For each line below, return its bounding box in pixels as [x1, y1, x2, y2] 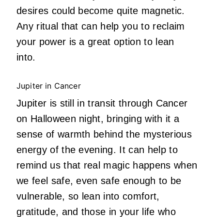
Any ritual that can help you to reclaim [16, 21, 185, 32]
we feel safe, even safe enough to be [16, 175, 182, 186]
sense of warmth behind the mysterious [16, 129, 192, 140]
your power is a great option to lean [16, 36, 174, 47]
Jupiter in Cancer [16, 81, 83, 91]
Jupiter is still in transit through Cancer [16, 98, 188, 109]
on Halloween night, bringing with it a [16, 113, 180, 124]
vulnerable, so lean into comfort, [16, 191, 160, 202]
